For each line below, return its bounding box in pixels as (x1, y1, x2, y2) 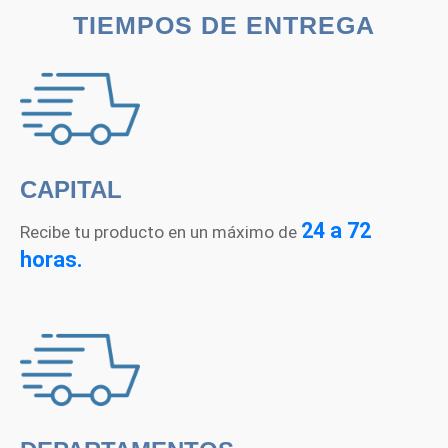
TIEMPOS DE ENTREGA (73, 10, 375, 39)
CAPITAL (20, 175, 122, 203)
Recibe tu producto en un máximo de (20, 222, 301, 243)
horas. (20, 247, 82, 273)
